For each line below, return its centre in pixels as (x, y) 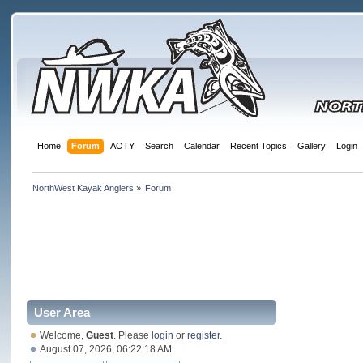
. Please (133, 335)
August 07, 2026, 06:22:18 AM (106, 349)
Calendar (201, 146)
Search (159, 146)
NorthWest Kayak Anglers (83, 188)
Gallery (311, 146)
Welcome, (63, 335)
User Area (62, 312)
